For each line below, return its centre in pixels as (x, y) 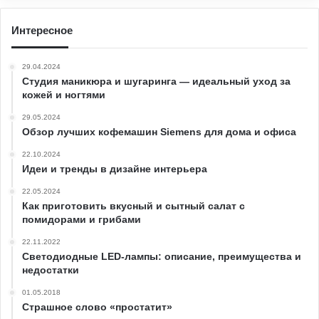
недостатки (51, 270)
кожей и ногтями (64, 94)
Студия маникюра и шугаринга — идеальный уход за (156, 81)
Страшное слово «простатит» (97, 307)
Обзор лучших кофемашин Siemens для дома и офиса (159, 131)
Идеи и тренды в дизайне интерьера (115, 168)
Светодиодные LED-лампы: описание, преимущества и (162, 256)
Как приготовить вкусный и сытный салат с (134, 205)
